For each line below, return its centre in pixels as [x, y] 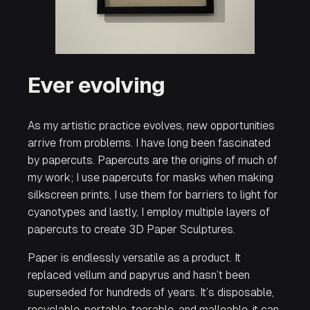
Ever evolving [97, 85]
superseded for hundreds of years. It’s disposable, [151, 293]
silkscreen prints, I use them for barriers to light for [153, 195]
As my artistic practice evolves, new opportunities [151, 126]
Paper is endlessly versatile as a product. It [134, 258]
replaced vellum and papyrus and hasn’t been [139, 275]
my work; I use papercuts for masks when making [151, 178]
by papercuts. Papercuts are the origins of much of [153, 161]
